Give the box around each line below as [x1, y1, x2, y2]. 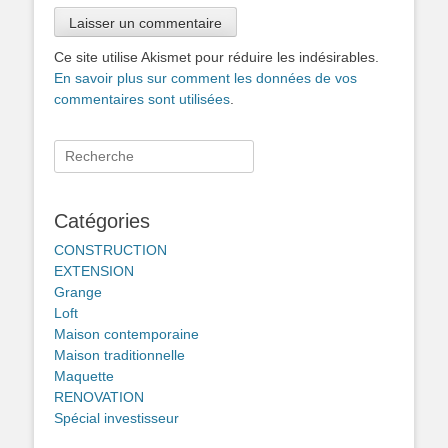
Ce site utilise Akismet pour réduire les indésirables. [54, 48, 379, 65]
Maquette [54, 367, 114, 384]
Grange [54, 283, 102, 300]
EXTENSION [54, 262, 134, 279]
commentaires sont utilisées [54, 90, 230, 107]
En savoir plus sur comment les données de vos [54, 69, 357, 86]
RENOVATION [54, 388, 144, 405]
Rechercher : [54, 141, 136, 158]
